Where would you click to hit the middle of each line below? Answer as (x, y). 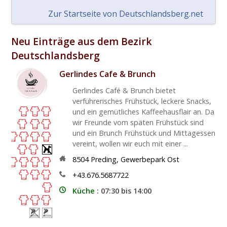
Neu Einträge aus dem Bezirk (82, 41)
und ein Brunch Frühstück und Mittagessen (144, 133)
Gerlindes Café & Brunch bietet (124, 90)
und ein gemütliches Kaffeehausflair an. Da (143, 111)
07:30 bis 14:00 (126, 191)
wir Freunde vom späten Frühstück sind (138, 122)
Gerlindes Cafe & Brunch (108, 74)
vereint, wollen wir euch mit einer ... (130, 143)
